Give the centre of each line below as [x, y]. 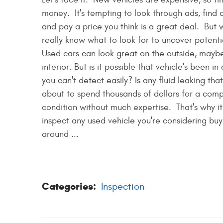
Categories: [69, 186]
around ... [60, 134]
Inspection [123, 186]
